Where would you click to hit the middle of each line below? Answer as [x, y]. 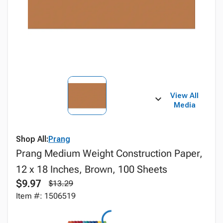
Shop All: [32, 139]
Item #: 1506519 [46, 196]
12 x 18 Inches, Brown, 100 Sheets [92, 169]
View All [185, 96]
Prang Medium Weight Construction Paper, [109, 153]
